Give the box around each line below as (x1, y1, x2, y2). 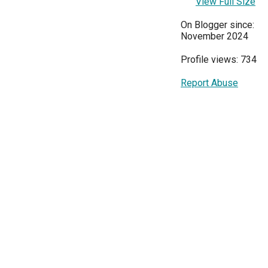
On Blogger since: (181, 19, 254, 31)
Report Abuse (181, 77, 238, 89)
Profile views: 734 (181, 54, 257, 66)
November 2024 (181, 31, 248, 42)
